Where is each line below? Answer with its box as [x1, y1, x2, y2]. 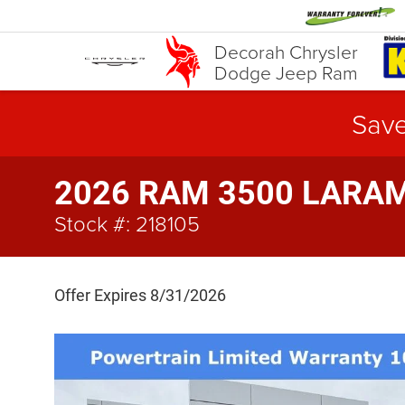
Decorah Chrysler [214, 38, 358, 65]
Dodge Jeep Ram [214, 59, 358, 86]
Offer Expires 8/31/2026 [54, 286, 226, 305]
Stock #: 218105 [54, 208, 200, 238]
